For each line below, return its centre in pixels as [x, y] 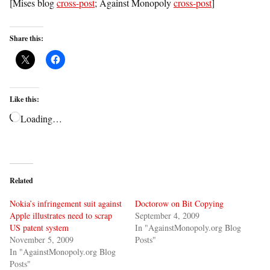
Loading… [41, 118]
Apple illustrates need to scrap [61, 215]
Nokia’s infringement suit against [66, 203]
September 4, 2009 [167, 215]
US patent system [39, 228]
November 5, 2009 [42, 240]
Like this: [24, 99]
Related [21, 181]
